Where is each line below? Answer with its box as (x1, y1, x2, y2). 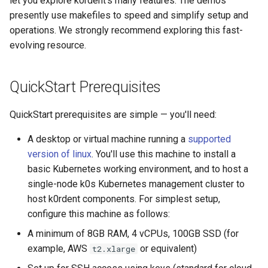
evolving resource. (10, 39, 86, 51)
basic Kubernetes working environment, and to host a (28, 163, 248, 175)
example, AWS (28, 243, 90, 254)
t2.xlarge (92, 243, 135, 254)
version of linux (28, 148, 92, 160)
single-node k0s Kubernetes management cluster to (28, 178, 245, 190)
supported (188, 133, 231, 145)
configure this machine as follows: (28, 208, 170, 220)
